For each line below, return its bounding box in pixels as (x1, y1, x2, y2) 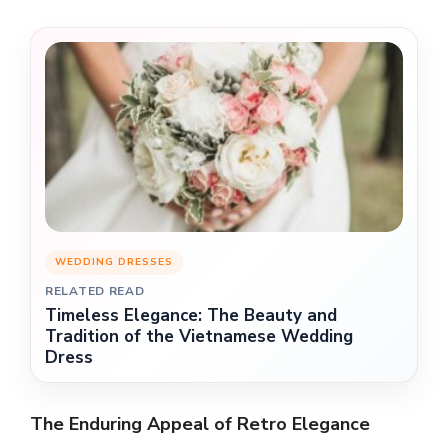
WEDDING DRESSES (55, 254, 173, 269)
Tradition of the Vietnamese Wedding (45, 324, 353, 348)
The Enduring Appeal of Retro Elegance (30, 411, 370, 436)
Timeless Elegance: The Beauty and (45, 303, 337, 327)
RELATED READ (45, 282, 145, 299)
